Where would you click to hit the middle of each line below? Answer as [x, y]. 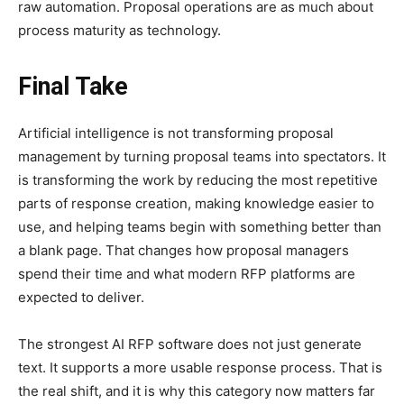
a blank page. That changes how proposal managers [184, 251]
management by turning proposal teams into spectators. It [202, 157]
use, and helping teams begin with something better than [200, 227]
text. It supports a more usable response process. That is [200, 368]
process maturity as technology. [119, 31]
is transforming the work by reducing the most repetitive [198, 180]
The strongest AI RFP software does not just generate [190, 344]
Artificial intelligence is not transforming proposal [176, 133]
